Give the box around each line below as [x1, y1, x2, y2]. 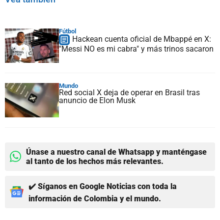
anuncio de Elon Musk [59, 95, 136, 105]
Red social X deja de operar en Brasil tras [59, 87, 200, 97]
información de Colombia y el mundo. [28, 193, 161, 203]
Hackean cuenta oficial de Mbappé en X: [72, 34, 211, 44]
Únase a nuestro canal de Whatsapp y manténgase [26, 147, 207, 157]
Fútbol [59, 27, 76, 35]
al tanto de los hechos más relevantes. [26, 156, 164, 166]
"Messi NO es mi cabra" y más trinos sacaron [59, 44, 214, 54]
